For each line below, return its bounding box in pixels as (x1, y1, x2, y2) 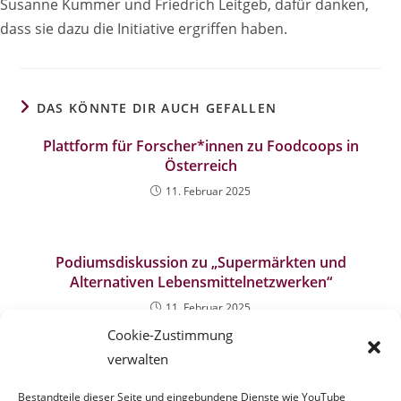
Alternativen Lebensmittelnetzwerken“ (69, 272, 332, 292)
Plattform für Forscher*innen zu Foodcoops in (42, 136, 359, 156)
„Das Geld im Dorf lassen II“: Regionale (70, 369, 331, 388)
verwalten (107, 350, 168, 368)
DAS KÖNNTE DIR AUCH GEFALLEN (36, 99, 277, 116)
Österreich (164, 156, 237, 175)
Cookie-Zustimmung (107, 326, 233, 344)
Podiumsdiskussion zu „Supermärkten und (55, 252, 346, 272)
